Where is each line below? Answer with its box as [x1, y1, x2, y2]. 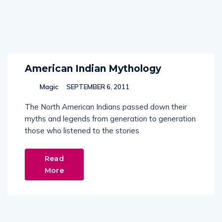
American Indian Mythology [25, 63, 161, 74]
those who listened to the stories [25, 126, 139, 135]
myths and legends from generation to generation [25, 114, 196, 123]
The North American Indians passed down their [25, 102, 187, 111]
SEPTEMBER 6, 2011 [65, 83, 129, 91]
